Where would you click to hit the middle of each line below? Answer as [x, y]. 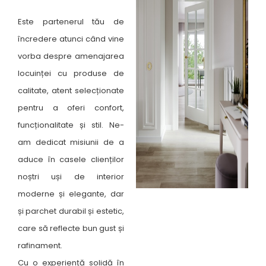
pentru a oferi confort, [71, 107]
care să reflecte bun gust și [71, 228]
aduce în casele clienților [71, 159]
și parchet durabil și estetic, [71, 211]
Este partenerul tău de [71, 21]
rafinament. [40, 245]
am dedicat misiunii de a [71, 142]
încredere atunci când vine [71, 39]
